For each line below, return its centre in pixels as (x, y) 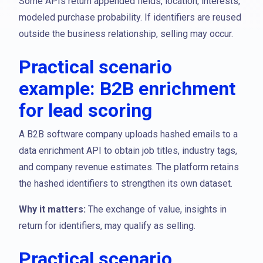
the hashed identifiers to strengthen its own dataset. (126, 183)
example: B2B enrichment (127, 89)
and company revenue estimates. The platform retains (129, 167)
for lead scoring (85, 110)
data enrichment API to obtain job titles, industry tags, (128, 151)
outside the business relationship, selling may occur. (126, 34)
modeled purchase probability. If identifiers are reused (130, 17)
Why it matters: (52, 209)
